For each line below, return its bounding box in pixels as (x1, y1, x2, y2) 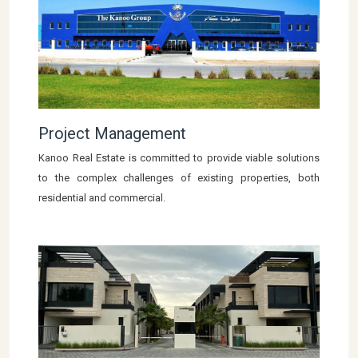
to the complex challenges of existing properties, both (38, 171, 320, 184)
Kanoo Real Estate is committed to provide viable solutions (38, 151, 320, 164)
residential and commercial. (38, 191, 166, 204)
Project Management (38, 123, 187, 143)
